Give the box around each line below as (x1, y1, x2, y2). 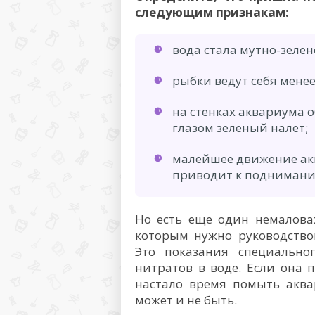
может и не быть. (135, 292, 237, 308)
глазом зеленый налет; (172, 120, 308, 136)
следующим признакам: (135, 4, 289, 20)
